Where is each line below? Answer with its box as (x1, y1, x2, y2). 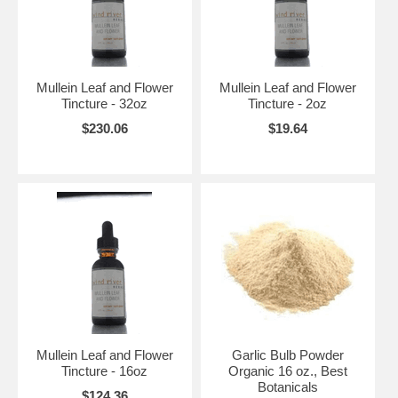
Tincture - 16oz (61, 362, 148, 378)
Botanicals (257, 378, 318, 394)
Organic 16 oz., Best (227, 362, 347, 378)
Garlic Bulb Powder (231, 346, 344, 362)
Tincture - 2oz (248, 95, 328, 111)
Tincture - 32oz (61, 95, 148, 111)
